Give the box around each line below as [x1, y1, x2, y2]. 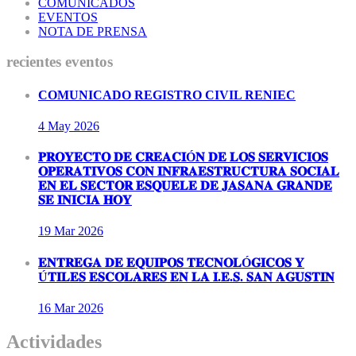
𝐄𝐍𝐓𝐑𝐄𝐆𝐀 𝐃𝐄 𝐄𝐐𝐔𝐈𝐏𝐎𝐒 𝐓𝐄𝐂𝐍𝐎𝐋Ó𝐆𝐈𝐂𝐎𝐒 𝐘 [38, 255, 304, 269]
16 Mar [38, 300, 75, 315]
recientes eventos [6, 53, 113, 71]
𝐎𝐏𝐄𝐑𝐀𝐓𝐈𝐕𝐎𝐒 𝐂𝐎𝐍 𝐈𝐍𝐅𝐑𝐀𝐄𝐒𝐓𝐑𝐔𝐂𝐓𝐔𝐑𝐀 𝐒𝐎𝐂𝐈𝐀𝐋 [38, 164, 339, 179]
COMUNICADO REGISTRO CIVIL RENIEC [38, 87, 296, 102]
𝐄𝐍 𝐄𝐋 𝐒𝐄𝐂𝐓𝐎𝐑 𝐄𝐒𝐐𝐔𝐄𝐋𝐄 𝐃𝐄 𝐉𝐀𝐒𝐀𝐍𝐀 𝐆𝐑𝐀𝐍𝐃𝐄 [38, 179, 332, 193]
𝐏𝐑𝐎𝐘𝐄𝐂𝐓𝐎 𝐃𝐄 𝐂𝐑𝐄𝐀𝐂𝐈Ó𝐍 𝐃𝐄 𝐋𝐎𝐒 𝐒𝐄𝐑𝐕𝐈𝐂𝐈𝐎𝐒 [38, 150, 328, 164]
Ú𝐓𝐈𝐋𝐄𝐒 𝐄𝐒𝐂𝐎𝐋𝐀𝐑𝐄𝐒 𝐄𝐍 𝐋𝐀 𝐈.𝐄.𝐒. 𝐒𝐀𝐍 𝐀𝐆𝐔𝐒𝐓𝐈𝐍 [38, 269, 335, 284]
